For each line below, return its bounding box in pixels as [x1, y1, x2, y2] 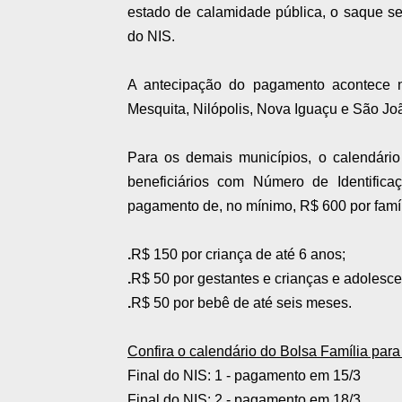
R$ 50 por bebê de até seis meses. [131, 295, 352, 311]
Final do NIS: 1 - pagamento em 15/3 [127, 368, 361, 384]
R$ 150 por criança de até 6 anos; [131, 247, 345, 263]
